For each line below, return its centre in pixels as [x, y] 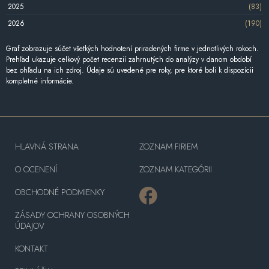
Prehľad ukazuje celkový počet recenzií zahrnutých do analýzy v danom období [129, 60]
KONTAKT [32, 249]
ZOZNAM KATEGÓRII [175, 170]
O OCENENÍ [36, 170]
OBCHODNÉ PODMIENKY [60, 192]
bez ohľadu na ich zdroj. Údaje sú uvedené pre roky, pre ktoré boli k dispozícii [130, 71]
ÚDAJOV [30, 226]
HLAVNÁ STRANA [47, 147]
